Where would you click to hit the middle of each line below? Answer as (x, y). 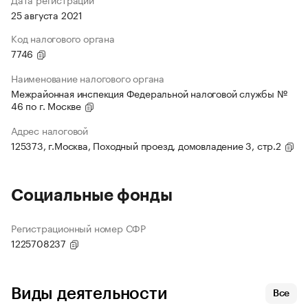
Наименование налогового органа (88, 78)
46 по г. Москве (47, 106)
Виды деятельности (89, 294)
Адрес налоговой (49, 130)
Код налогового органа (63, 38)
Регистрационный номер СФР (78, 228)
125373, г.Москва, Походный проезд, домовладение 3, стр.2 (147, 145)
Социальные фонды (92, 196)
